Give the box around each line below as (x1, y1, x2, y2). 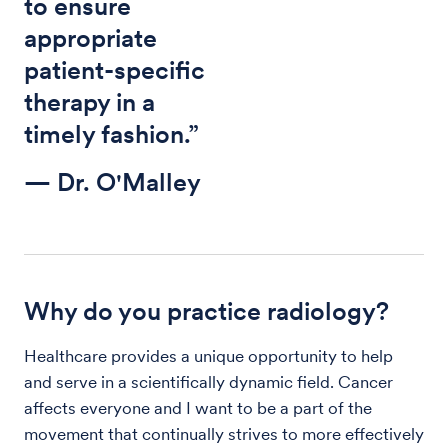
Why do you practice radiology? (24, 295, 389, 326)
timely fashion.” (24, 118, 199, 149)
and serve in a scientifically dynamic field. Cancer (24, 371, 393, 392)
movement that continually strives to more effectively (24, 423, 424, 444)
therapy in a (24, 86, 155, 117)
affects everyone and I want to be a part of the (24, 397, 372, 418)
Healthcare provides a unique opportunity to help (24, 345, 393, 366)
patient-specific (24, 54, 205, 85)
